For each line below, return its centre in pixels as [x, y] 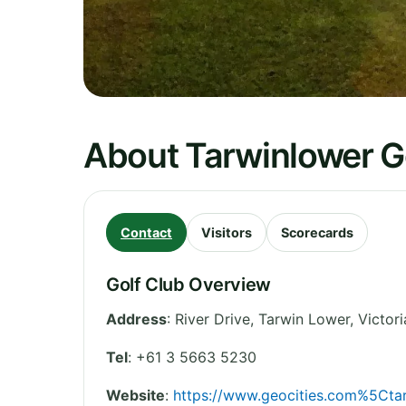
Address [136, 319]
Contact [146, 232]
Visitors [227, 232]
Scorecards [317, 232]
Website [135, 395]
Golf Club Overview [188, 284]
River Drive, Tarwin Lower [262, 319]
